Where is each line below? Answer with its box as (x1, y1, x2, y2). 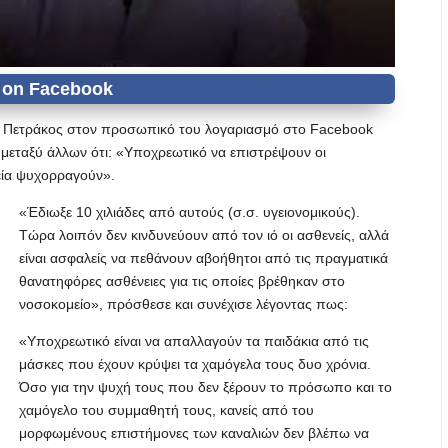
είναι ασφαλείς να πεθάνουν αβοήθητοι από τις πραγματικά (19, 250, 388, 266)
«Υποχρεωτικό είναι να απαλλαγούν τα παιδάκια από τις (19, 333, 369, 349)
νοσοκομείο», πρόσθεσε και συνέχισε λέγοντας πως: (19, 296, 348, 312)
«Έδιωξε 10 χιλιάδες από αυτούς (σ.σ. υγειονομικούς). (19, 204, 360, 220)
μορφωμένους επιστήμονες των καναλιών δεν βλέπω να (19, 425, 369, 441)
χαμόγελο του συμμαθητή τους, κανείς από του (19, 402, 314, 418)
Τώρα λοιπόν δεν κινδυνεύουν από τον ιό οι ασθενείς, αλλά (19, 227, 389, 243)
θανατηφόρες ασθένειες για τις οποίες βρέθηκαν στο (19, 273, 345, 289)
